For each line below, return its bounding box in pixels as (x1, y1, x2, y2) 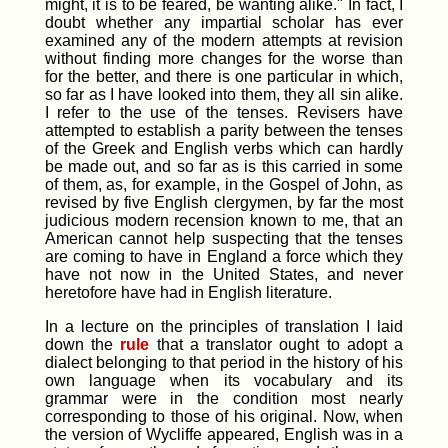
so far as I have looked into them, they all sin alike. (44, 86, 404, 104)
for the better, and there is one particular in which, (44, 68, 404, 86)
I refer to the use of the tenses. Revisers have (44, 104, 404, 122)
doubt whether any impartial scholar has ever (44, 14, 404, 32)
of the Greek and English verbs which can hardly (44, 140, 404, 158)
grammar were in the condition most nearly (44, 390, 404, 408)
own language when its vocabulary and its (44, 372, 404, 390)
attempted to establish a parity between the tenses (44, 122, 404, 140)
